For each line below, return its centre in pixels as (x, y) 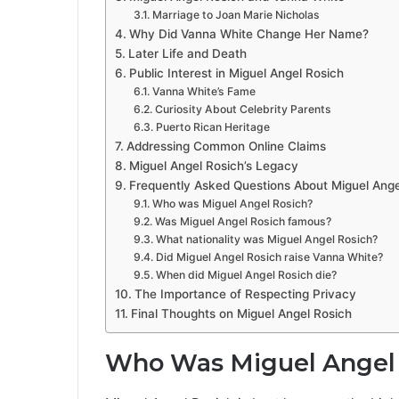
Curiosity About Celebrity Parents (243, 110)
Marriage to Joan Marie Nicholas (236, 15)
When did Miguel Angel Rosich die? (246, 275)
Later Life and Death (187, 54)
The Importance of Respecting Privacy (245, 294)
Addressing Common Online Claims (226, 147)
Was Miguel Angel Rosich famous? (243, 222)
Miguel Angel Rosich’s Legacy (213, 166)
